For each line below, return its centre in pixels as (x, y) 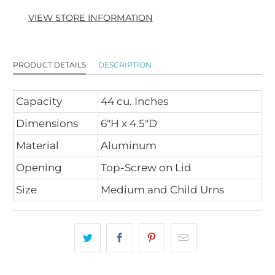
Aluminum (129, 146)
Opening (39, 168)
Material (38, 146)
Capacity (39, 102)
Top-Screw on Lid (146, 168)
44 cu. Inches (135, 102)
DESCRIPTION (125, 65)
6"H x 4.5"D (129, 124)
